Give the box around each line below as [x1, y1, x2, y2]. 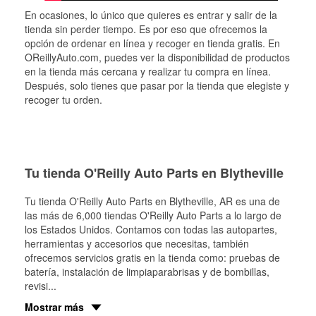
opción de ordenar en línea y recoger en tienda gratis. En [25, 36, 280, 50]
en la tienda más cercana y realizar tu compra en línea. [25, 64, 271, 78]
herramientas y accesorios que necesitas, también [25, 236, 249, 250]
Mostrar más [25, 300, 84, 314]
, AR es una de [214, 194, 280, 208]
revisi [25, 279, 48, 293]
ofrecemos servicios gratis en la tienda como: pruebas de [25, 250, 280, 265]
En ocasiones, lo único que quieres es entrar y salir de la [25, 8, 277, 22]
